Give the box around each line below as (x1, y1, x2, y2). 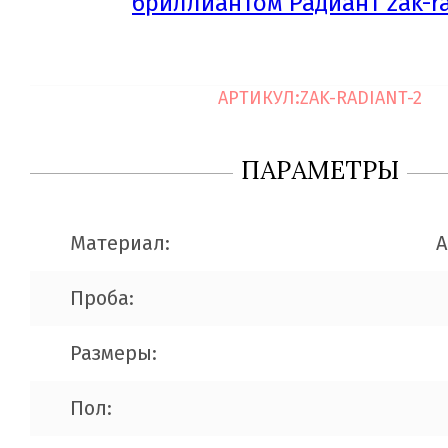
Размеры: (70, 341, 157, 365)
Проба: (70, 286, 134, 310)
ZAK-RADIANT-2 (300, 87, 422, 109)
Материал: (70, 231, 170, 255)
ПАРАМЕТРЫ (241, 154, 399, 186)
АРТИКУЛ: (218, 87, 300, 109)
